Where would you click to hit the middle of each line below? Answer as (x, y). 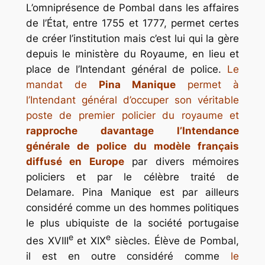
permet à (208, 85)
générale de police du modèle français (132, 146)
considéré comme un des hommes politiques (132, 208)
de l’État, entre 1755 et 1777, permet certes (132, 23)
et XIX (90, 240)
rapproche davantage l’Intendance (132, 131)
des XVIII (47, 240)
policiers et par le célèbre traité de (132, 177)
